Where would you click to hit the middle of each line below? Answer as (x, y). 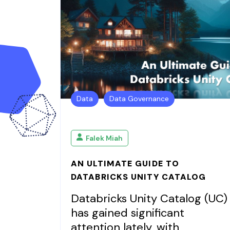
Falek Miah (104, 138)
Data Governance (139, 99)
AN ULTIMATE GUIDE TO (125, 164)
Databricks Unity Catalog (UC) (149, 198)
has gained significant (128, 213)
